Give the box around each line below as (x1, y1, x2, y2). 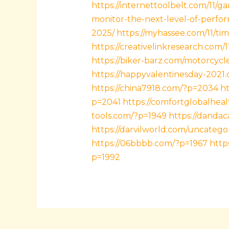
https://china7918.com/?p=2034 (91, 83, 218, 94)
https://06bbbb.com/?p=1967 (91, 139, 208, 149)
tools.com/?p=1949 (91, 111, 167, 121)
